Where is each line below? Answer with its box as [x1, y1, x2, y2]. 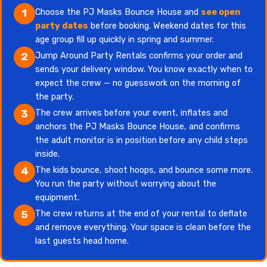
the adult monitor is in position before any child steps [35, 135, 248, 145]
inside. [35, 148, 60, 159]
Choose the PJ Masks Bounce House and [35, 7, 201, 17]
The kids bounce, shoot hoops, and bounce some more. [35, 164, 253, 175]
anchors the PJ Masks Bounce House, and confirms [35, 121, 240, 132]
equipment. [35, 192, 79, 203]
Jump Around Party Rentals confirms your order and [35, 50, 243, 61]
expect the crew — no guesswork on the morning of [35, 77, 241, 88]
